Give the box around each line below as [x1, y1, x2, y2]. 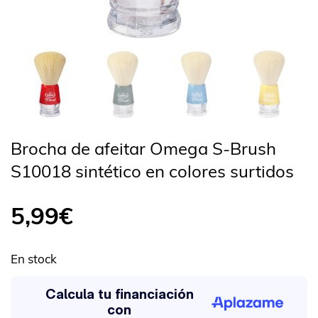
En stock [11, 251, 57, 266]
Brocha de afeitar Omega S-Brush [11, 137, 276, 159]
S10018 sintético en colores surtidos [11, 160, 294, 182]
